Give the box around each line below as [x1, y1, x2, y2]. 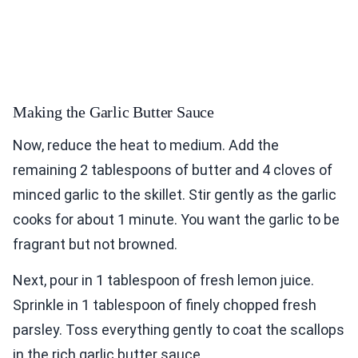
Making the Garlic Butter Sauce [13, 103, 214, 121]
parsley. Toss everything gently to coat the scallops [13, 321, 344, 339]
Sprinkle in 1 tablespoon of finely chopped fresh [13, 296, 316, 314]
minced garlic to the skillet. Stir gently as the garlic [13, 186, 336, 204]
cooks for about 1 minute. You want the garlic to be [13, 211, 340, 229]
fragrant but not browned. [13, 236, 177, 253]
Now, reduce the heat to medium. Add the [13, 137, 279, 154]
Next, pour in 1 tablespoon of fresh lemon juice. [13, 272, 314, 289]
